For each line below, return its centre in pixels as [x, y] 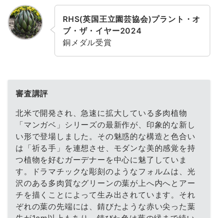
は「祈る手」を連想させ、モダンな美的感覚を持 [106, 148]
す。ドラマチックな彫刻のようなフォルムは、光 [106, 172]
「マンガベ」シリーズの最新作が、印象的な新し [106, 125]
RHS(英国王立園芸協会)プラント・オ [132, 19]
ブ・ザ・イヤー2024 [102, 31]
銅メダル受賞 [87, 43]
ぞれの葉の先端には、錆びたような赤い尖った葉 [106, 207]
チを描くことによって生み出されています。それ [106, 195]
